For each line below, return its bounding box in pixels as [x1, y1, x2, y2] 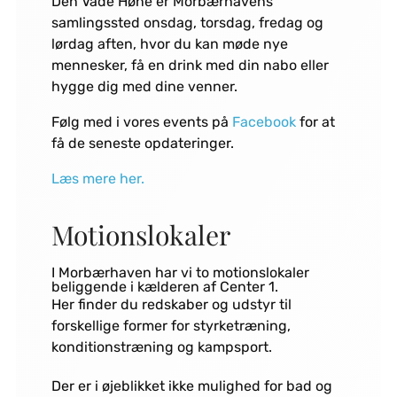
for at [299, 113, 335, 131]
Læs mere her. [51, 170, 144, 188]
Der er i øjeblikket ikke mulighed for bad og [51, 378, 332, 395]
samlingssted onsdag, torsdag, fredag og [51, 14, 323, 32]
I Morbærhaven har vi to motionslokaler [51, 264, 309, 282]
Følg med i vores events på [51, 113, 232, 131]
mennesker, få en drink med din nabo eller [51, 57, 329, 74]
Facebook [231, 113, 296, 131]
